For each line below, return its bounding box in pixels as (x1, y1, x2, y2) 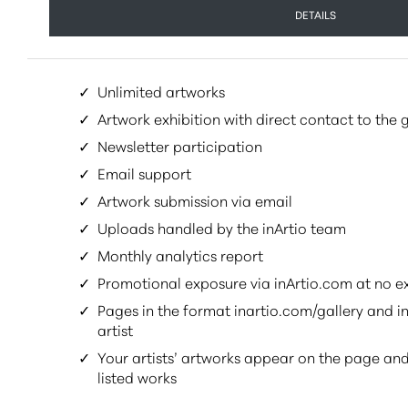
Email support (97, 161, 191, 183)
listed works (97, 365, 177, 387)
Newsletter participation (97, 134, 262, 156)
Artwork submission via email (97, 189, 292, 210)
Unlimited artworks (97, 79, 225, 101)
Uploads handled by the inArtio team (97, 216, 346, 238)
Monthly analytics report (97, 243, 263, 265)
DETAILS (294, 5, 336, 22)
